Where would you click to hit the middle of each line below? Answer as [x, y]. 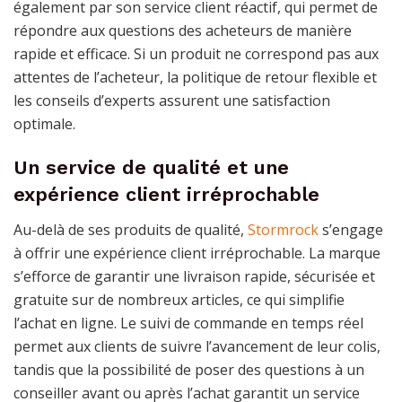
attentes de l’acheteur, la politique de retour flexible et [195, 77]
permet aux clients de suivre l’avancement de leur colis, [197, 347]
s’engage [351, 230]
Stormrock [283, 230]
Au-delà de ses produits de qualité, [131, 230]
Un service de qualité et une [151, 168]
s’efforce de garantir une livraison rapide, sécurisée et [194, 277]
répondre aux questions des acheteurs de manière [183, 30]
